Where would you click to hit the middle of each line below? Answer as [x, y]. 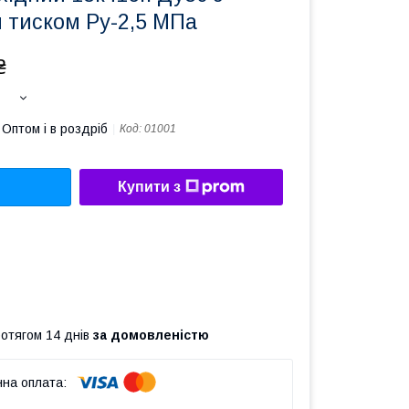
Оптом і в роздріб [55, 129]
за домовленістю [151, 335]
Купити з [149, 187]
